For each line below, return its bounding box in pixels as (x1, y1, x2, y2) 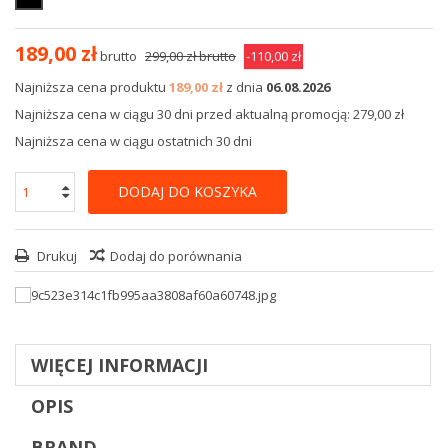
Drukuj (34, 247, 77, 265)
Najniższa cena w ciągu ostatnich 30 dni (15, 132, 252, 150)
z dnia (223, 78, 266, 96)
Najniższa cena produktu (15, 78, 169, 96)
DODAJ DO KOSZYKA (118, 182, 257, 201)
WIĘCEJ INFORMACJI (31, 353, 208, 377)
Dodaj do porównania (110, 247, 242, 265)
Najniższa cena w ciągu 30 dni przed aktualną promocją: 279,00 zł (15, 105, 404, 123)
